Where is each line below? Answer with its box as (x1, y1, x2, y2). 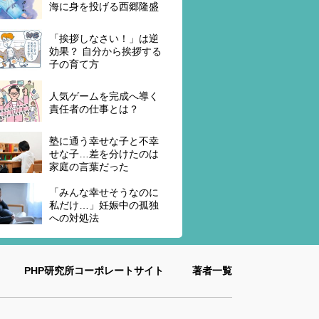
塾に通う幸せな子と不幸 (49, 135, 159, 147)
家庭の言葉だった (49, 160, 129, 172)
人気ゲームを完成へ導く (49, 90, 159, 102)
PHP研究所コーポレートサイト (24, 264, 164, 276)
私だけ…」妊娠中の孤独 (49, 199, 159, 211)
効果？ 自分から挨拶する (49, 45, 162, 57)
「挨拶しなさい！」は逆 (49, 32, 159, 44)
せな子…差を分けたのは (49, 147, 159, 159)
